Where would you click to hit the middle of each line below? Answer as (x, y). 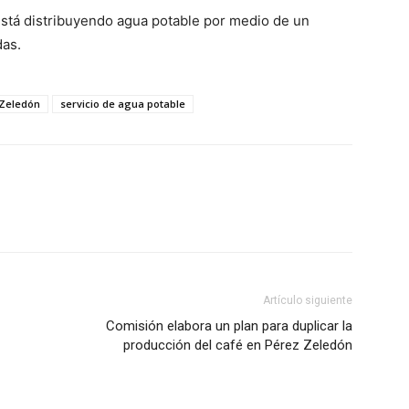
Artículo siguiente (308, 301)
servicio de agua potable (123, 104)
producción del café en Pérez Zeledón (238, 346)
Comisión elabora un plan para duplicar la (229, 326)
